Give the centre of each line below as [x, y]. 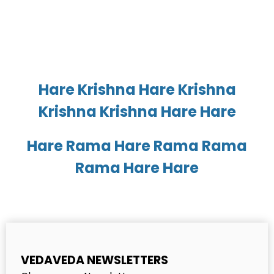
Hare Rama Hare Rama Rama [137, 146]
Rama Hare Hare [137, 168]
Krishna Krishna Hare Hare [137, 111]
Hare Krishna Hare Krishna [137, 89]
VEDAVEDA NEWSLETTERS [94, 261]
